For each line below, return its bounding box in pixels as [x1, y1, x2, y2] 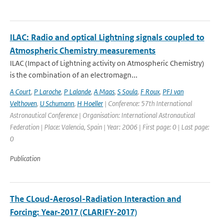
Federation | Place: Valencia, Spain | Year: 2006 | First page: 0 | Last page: [10, 122, 209, 132]
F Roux [140, 87, 160, 96]
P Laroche [34, 87, 61, 96]
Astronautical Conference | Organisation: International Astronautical [10, 110, 195, 120]
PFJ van [163, 87, 184, 96]
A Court [10, 87, 31, 96]
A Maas [94, 87, 114, 96]
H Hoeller [77, 99, 103, 108]
